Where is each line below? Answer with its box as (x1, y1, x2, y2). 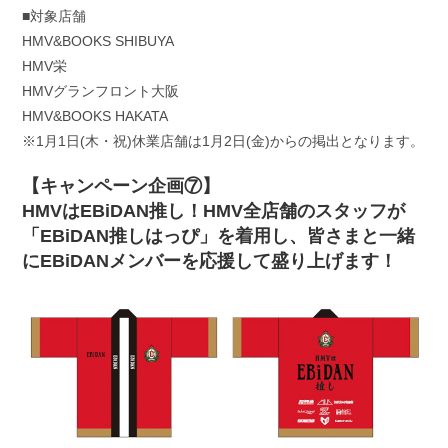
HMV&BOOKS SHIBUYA (22, 32, 175, 49)
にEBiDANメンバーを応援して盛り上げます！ (22, 250, 398, 271)
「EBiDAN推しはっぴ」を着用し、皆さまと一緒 (22, 225, 416, 246)
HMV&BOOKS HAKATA (22, 107, 169, 124)
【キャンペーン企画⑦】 (22, 175, 221, 196)
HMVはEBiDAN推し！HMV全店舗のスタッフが (22, 200, 406, 221)
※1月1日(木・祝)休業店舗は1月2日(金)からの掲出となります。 (22, 132, 425, 149)
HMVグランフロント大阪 (22, 82, 180, 99)
